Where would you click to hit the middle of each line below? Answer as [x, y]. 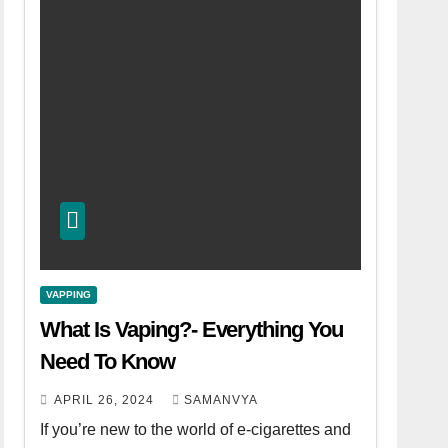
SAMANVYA [221, 399]
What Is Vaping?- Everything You [192, 329]
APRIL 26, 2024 [106, 399]
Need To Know [108, 361]
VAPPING [69, 294]
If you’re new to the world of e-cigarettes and [196, 429]
